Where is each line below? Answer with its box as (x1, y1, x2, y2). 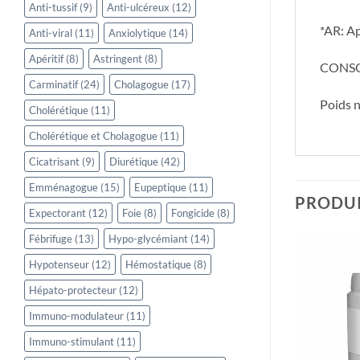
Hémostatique (125, 258, 191, 272)
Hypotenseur (29, 258, 89, 272)
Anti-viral (29, 27, 72, 40)
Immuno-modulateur (29, 309, 124, 323)
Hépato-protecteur (29, 284, 117, 297)
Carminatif (29, 78, 78, 92)
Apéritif (29, 52, 63, 66)
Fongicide (171, 207, 215, 220)
